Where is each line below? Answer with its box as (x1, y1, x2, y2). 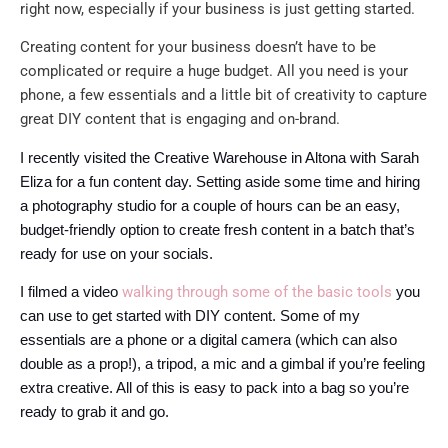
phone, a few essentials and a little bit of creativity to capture (20, 86, 427, 105)
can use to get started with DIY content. (20, 308, 280, 325)
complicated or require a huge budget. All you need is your (20, 62, 408, 81)
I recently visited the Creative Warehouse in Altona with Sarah (20, 149, 419, 166)
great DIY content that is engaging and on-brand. (20, 110, 340, 129)
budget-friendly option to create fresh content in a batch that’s (20, 221, 415, 238)
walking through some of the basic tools (122, 283, 392, 302)
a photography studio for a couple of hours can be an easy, (20, 197, 400, 214)
